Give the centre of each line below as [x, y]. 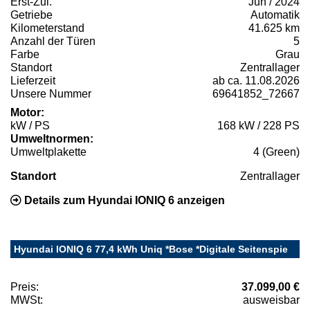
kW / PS [30, 125]
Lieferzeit [33, 80]
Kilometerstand [47, 28]
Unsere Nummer [51, 93]
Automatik [275, 15]
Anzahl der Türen [53, 41]
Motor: [27, 112]
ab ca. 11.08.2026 [256, 80]
